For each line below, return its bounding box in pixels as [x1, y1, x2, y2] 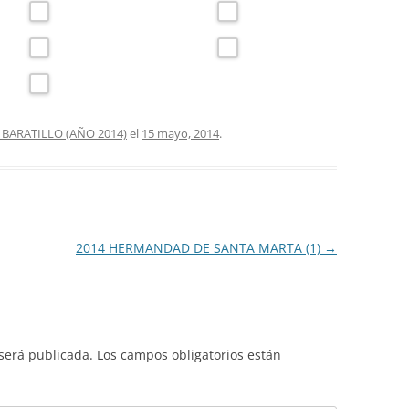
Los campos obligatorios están [97, 345, 281, 363]
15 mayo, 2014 [142, 124, 219, 142]
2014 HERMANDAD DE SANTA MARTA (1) [75, 238, 324, 257]
